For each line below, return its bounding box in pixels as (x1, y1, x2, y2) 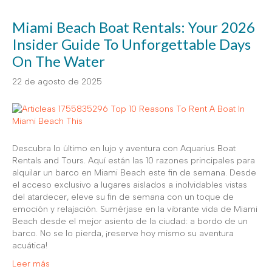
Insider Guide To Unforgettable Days (12, 35, 251, 53)
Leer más (12, 258, 50, 269)
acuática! (12, 240, 47, 251)
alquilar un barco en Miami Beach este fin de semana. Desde (12, 167, 256, 178)
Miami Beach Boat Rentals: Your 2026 (12, 18, 255, 36)
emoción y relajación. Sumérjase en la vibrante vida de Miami (12, 203, 257, 214)
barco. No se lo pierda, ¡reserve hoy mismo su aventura (12, 228, 234, 239)
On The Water (12, 52, 105, 70)
